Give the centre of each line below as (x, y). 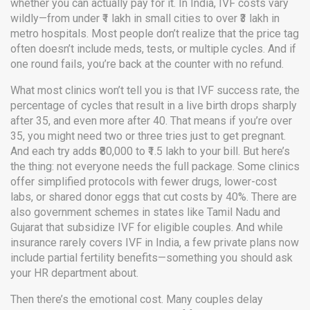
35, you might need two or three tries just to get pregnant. (148, 136)
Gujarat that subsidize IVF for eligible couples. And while (147, 227)
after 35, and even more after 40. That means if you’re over (151, 121)
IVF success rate (238, 90)
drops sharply (262, 106)
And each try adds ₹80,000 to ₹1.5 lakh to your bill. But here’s (150, 151)
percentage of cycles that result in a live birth (119, 106)
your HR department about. (74, 273)
